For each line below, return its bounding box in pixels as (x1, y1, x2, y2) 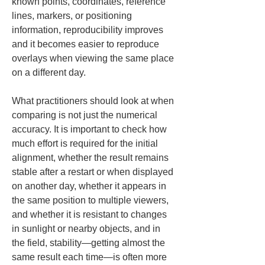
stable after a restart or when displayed (12, 167, 176, 177)
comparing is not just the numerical (12, 110, 160, 120)
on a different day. (12, 67, 86, 77)
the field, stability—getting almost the (12, 238, 167, 248)
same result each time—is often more (12, 252, 169, 262)
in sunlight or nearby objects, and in (12, 224, 163, 234)
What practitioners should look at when (12, 96, 176, 106)
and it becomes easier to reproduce (12, 39, 161, 49)
